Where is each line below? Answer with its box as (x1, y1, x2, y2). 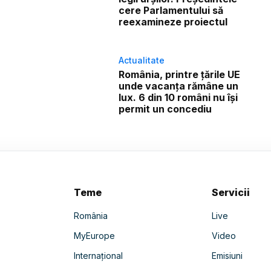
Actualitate (119, 54, 165, 65)
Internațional (73, 250, 123, 261)
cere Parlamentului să (119, 4, 224, 16)
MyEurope (73, 230, 115, 241)
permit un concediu (119, 102, 212, 115)
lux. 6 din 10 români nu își (119, 91, 238, 103)
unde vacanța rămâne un (119, 79, 239, 92)
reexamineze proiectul (119, 15, 228, 28)
